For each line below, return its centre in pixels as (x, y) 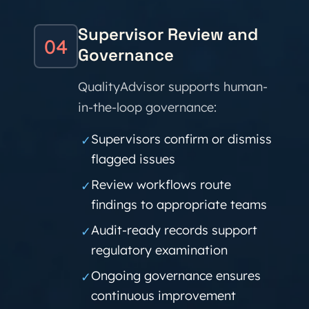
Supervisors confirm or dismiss (181, 139)
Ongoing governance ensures (176, 276)
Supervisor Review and (168, 34)
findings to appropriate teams (179, 205)
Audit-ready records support (174, 230)
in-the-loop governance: (147, 107)
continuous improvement (163, 296)
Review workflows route (161, 185)
